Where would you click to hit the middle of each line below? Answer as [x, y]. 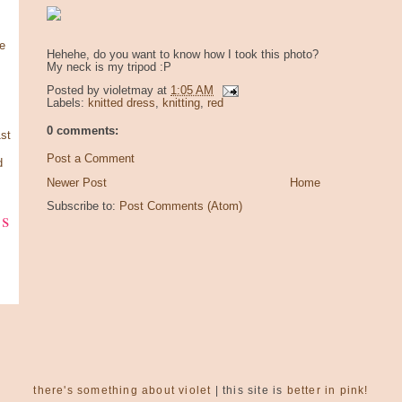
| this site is [249, 391]
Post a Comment [91, 158]
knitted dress [122, 104]
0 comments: [83, 131]
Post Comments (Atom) [181, 207]
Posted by [75, 91]
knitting [181, 104]
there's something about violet [122, 391]
